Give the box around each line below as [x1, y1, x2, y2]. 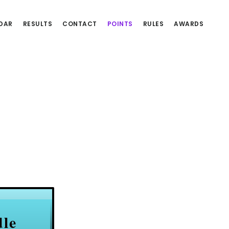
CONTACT [62, 19, 97, 28]
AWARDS [174, 19, 203, 28]
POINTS [107, 19, 133, 28]
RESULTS [22, 19, 52, 28]
